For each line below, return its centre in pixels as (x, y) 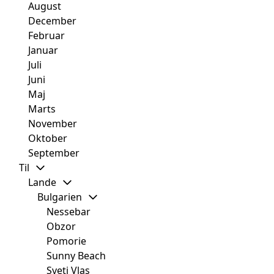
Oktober (48, 139)
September (54, 153)
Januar (43, 50)
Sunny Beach (76, 256)
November (53, 124)
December (52, 21)
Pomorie (66, 241)
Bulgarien (60, 197)
